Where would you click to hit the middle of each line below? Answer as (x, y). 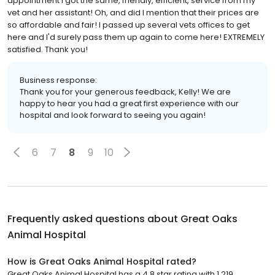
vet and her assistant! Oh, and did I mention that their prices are (133, 13)
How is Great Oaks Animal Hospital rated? (102, 262)
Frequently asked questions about (94, 219)
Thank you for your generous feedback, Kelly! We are (125, 92)
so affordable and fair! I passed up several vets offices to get (129, 25)
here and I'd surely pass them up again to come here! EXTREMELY (136, 37)
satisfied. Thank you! (48, 50)
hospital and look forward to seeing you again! (113, 115)
